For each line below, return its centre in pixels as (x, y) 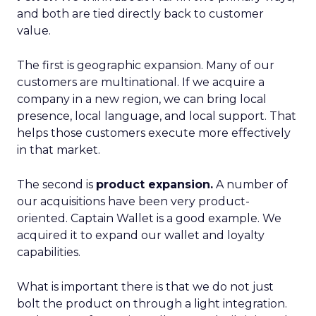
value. (34, 31)
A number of (250, 184)
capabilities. (49, 252)
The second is (56, 184)
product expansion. (154, 184)
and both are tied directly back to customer (140, 14)
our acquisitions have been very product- (133, 201)
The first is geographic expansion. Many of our (146, 65)
